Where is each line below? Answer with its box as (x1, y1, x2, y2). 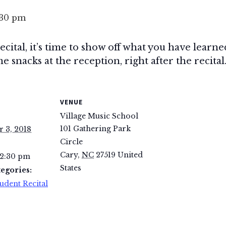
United (118, 150, 143, 159)
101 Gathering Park (60, 124, 131, 133)
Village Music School (60, 111, 138, 121)
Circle (60, 137, 83, 146)
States (60, 163, 81, 173)
